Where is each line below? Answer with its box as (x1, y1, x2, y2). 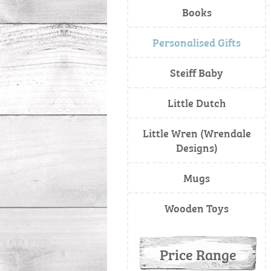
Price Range (159, 243, 237, 264)
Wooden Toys (165, 200, 229, 216)
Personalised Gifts (152, 34, 241, 50)
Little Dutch (168, 94, 226, 111)
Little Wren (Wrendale (142, 125, 251, 141)
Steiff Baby (170, 64, 223, 80)
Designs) (175, 139, 218, 155)
